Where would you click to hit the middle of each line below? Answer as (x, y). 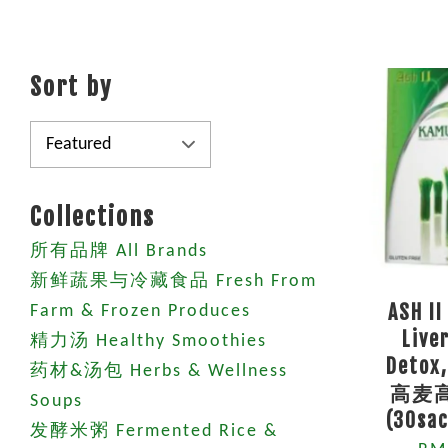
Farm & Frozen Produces (140, 311)
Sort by (71, 87)
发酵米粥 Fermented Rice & (154, 431)
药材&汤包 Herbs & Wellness (159, 371)
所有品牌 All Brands (119, 251)
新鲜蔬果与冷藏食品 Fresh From (173, 281)
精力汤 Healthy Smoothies (148, 341)
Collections (92, 217)
